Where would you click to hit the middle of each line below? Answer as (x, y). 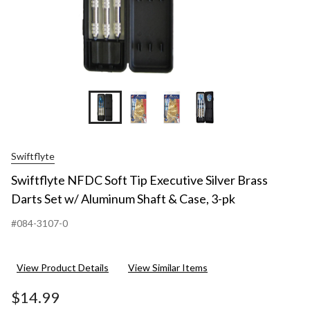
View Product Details (63, 268)
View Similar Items (168, 268)
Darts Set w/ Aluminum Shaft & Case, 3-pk (123, 199)
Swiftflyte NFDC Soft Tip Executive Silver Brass (139, 180)
